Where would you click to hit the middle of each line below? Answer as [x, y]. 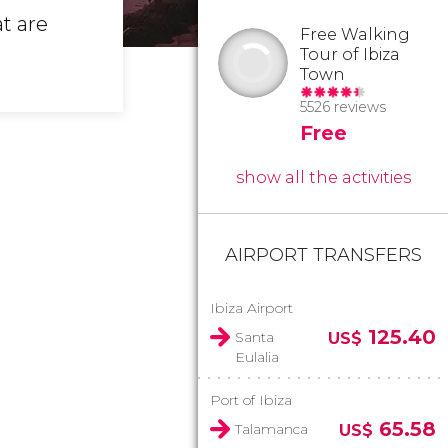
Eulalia [257, 357]
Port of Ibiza [251, 400]
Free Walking [355, 34]
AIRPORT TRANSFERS [323, 255]
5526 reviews [343, 107]
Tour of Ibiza [350, 54]
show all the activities [323, 177]
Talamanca [271, 429]
